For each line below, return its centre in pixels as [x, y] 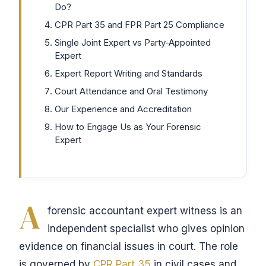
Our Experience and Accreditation [123, 109]
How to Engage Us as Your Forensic [128, 127]
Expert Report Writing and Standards [129, 73]
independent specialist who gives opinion [146, 229]
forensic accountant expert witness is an [145, 211]
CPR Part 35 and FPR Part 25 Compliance [140, 25]
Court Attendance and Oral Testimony [131, 91]
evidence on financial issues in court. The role [129, 246]
